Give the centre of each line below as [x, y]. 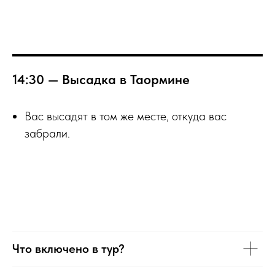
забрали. [47, 133]
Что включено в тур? [68, 249]
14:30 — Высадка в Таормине [101, 79]
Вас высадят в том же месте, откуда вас [126, 116]
